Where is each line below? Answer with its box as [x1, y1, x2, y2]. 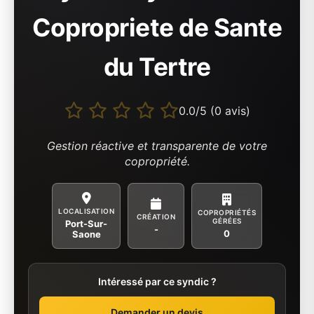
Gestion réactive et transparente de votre [47, 139, 267, 153]
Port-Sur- [65, 218, 107, 229]
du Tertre [103, 52, 211, 82]
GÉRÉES [212, 216, 242, 225]
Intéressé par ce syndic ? [97, 275, 217, 287]
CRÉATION [137, 212, 175, 221]
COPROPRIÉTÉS [198, 207, 256, 217]
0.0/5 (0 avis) [178, 103, 250, 118]
